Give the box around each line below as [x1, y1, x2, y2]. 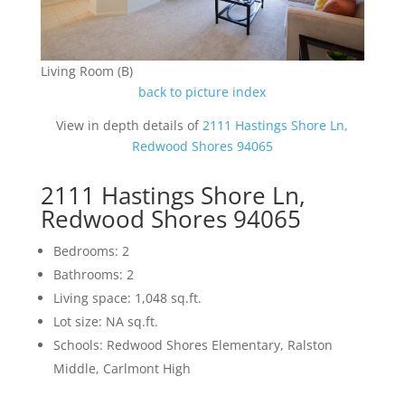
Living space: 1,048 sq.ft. [52, 289, 202, 307]
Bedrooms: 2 [52, 242, 129, 260]
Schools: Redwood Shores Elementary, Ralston [52, 336, 333, 354]
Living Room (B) [40, 62, 133, 80]
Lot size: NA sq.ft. [52, 313, 158, 331]
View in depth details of [56, 117, 203, 135]
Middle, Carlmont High [52, 360, 191, 378]
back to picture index [138, 83, 267, 101]
